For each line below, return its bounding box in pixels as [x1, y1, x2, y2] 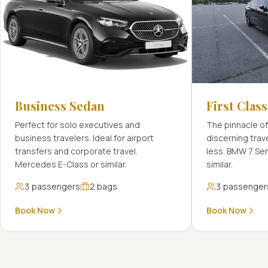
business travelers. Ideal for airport [15, 132, 154, 144]
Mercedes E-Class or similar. [15, 159, 127, 170]
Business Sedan [15, 98, 105, 114]
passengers [30, 181, 80, 192]
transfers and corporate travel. [15, 145, 138, 157]
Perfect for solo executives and [15, 119, 140, 130]
